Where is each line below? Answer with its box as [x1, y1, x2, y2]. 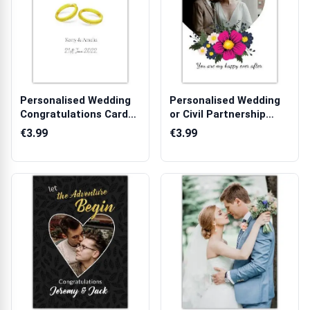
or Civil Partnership [170, 108, 266, 120]
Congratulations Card [20, 108, 128, 120]
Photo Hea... [170, 122, 231, 134]
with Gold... [20, 122, 75, 134]
